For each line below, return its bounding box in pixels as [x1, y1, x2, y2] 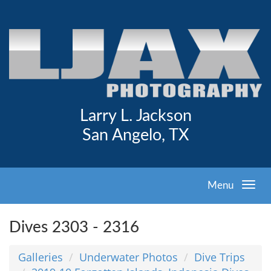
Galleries [18, 249, 63, 264]
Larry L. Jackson [79, 108, 192, 125]
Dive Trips [194, 249, 245, 264]
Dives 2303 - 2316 [9, 219, 139, 235]
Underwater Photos [79, 249, 178, 264]
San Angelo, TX [82, 127, 189, 144]
